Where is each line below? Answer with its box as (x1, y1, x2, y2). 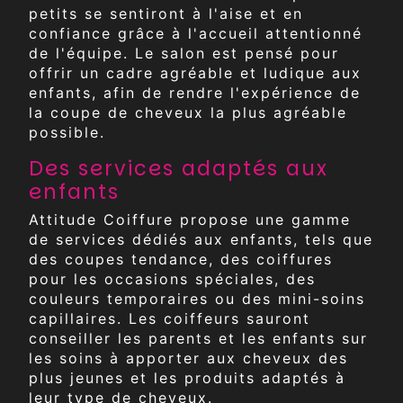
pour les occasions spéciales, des (29, 270, 316, 289)
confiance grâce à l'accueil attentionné (29, 23, 363, 42)
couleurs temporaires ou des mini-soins (29, 290, 365, 309)
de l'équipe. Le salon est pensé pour (29, 43, 339, 62)
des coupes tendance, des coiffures (29, 250, 333, 269)
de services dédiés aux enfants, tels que (29, 230, 373, 249)
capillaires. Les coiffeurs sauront (29, 309, 310, 328)
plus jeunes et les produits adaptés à (29, 369, 345, 388)
